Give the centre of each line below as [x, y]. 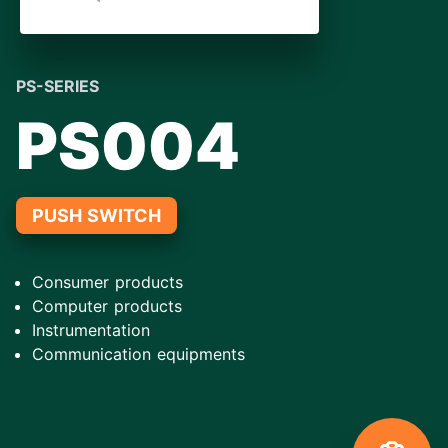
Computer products [107, 306]
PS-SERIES [57, 86]
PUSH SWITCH [96, 215]
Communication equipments [138, 354]
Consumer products [107, 282]
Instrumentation [91, 330]
